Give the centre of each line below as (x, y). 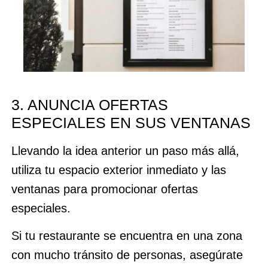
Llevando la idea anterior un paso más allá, (125, 150)
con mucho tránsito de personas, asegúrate (127, 255)
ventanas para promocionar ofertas (104, 189)
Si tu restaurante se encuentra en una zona (127, 236)
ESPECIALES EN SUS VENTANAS (131, 122)
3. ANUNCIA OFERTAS (89, 104)
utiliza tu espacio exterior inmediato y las (118, 170)
